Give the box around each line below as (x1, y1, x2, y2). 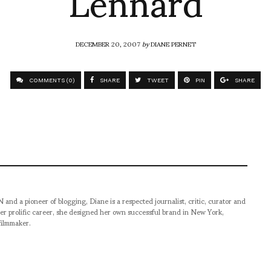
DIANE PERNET (150, 33, 196, 53)
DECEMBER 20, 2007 (75, 33, 142, 53)
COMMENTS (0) (27, 76, 75, 83)
